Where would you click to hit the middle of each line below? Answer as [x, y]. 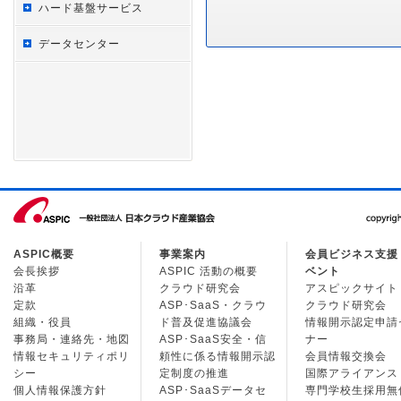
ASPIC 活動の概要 [209, 271]
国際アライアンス [352, 373]
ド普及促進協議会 [206, 322]
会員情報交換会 [346, 356]
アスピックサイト [352, 288]
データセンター [79, 44]
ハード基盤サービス [91, 8]
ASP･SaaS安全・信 [213, 339]
